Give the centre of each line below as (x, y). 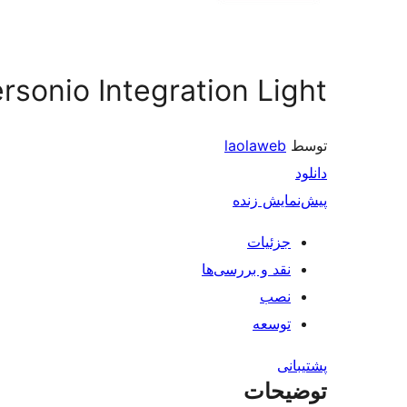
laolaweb (255, 146)
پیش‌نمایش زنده (280, 200)
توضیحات (285, 392)
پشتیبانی (302, 366)
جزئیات (269, 242)
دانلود (311, 173)
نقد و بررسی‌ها (246, 269)
